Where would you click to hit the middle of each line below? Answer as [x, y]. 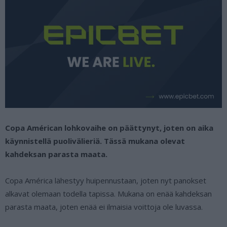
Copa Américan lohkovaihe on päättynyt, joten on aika [109, 127]
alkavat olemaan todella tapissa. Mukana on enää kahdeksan [108, 193]
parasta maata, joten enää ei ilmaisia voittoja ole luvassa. [104, 206]
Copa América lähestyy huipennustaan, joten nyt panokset [106, 180]
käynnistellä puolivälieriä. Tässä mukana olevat [95, 141]
